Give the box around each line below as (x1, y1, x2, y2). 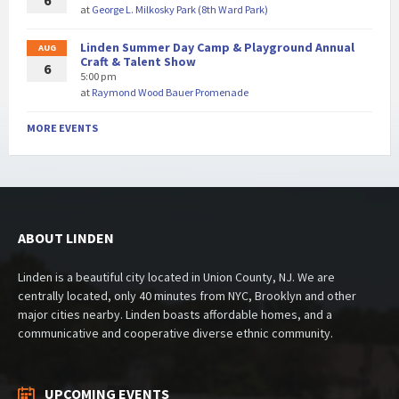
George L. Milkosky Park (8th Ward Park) (92, 3, 268, 17)
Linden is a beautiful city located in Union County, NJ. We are (18, 269, 335, 286)
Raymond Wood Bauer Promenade (92, 85, 248, 100)
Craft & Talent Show (80, 53, 196, 70)
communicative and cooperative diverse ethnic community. (18, 325, 333, 342)
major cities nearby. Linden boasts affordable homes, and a (18, 306, 332, 323)
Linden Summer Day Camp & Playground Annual (80, 39, 354, 56)
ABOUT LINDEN (18, 229, 114, 248)
